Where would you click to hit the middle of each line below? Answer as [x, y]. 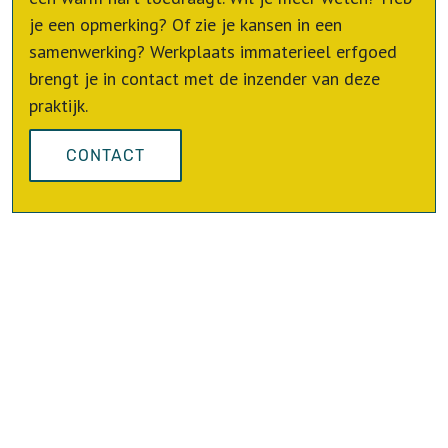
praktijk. [58, 105]
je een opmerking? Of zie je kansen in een [185, 24]
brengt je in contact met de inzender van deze [204, 78]
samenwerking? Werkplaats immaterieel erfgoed [213, 51]
